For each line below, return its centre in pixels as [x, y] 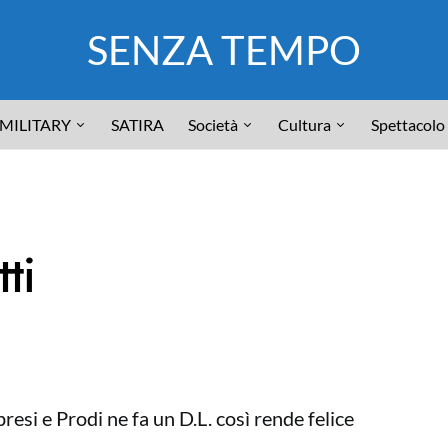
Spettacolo [408, 124]
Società [213, 124]
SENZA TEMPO [224, 50]
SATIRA [137, 124]
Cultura [304, 124]
